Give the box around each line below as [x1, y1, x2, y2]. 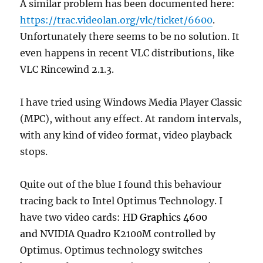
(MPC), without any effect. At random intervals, [20, 112, 242, 124]
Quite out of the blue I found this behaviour [20, 178, 222, 190]
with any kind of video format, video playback [20, 129, 232, 141]
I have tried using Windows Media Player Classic [20, 96, 242, 108]
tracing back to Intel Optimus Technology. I [20, 194, 223, 207]
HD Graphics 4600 [123, 211, 208, 223]
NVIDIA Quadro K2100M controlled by [38, 227, 216, 240]
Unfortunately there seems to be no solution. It [20, 30, 240, 42]
